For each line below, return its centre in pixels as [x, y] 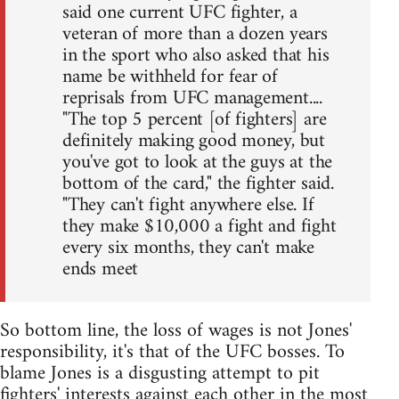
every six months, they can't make [189, 248]
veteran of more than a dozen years [195, 35]
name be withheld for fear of [171, 77]
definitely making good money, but [194, 142]
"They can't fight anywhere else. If [188, 206]
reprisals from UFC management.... [193, 99]
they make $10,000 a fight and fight [199, 227]
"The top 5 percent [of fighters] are [195, 120]
